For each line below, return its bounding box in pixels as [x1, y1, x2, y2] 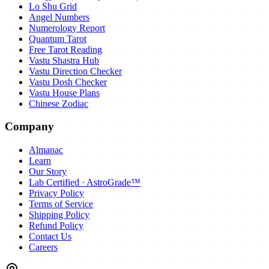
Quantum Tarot [29, 33, 86, 44]
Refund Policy [29, 220, 83, 231]
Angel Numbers [29, 11, 89, 22]
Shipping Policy [29, 210, 89, 220]
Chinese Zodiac [29, 98, 88, 109]
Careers [29, 242, 58, 253]
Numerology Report [29, 22, 105, 33]
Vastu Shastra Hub [29, 55, 99, 65]
